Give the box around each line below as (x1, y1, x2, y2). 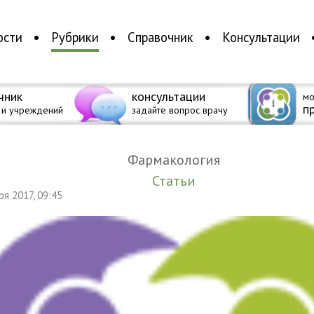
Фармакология (138, 151, 221, 169)
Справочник (127, 29, 193, 46)
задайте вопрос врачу (131, 104, 228, 116)
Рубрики (50, 29, 99, 46)
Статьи (159, 172, 196, 190)
